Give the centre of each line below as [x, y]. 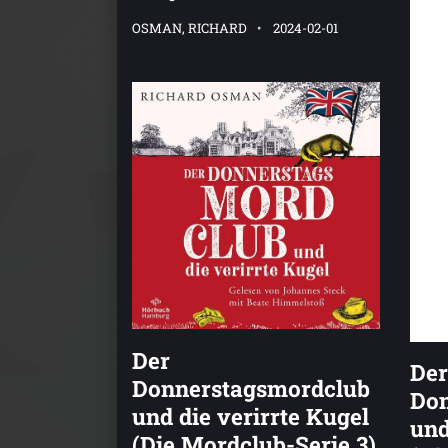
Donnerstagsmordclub [251, 387]
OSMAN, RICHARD [189, 28]
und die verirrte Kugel [250, 415]
